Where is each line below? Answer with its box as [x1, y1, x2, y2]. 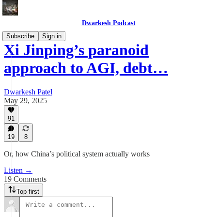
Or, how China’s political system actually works [4, 150, 150, 158]
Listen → [4, 166, 32, 174]
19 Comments [4, 175, 46, 183]
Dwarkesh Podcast [81, 19, 136, 27]
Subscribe [6, 32, 34, 40]
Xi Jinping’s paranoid [4, 41, 149, 59]
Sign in [42, 32, 62, 40]
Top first [16, 188, 39, 195]
